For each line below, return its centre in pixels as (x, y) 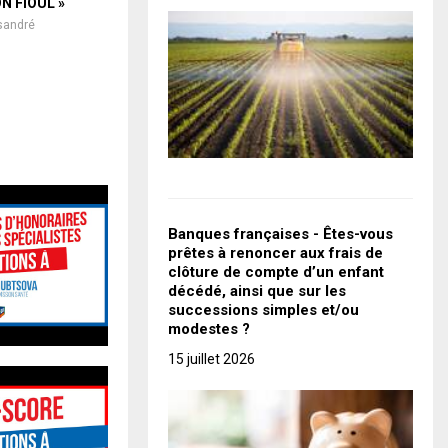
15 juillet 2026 (211, 359)
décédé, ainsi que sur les (257, 291)
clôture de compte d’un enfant (276, 272)
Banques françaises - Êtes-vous (280, 234)
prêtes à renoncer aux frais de (275, 253)
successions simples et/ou (263, 310)
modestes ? (209, 329)
